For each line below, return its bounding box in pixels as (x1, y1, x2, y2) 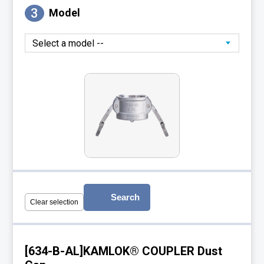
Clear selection (30, 197, 79, 206)
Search (111, 192, 140, 203)
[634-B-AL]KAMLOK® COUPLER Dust (25, 243, 223, 258)
